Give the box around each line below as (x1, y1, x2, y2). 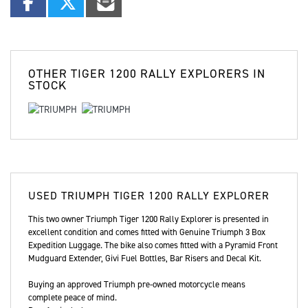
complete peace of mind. (28, 291, 117, 304)
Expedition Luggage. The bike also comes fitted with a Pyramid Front (28, 239, 278, 252)
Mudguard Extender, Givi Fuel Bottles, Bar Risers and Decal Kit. (28, 252, 261, 265)
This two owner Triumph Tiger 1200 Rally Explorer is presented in (28, 213, 269, 225)
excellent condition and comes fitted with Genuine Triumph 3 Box (28, 226, 265, 239)
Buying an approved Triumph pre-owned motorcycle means (28, 278, 245, 291)
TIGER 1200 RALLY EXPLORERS (71, 65, 250, 82)
